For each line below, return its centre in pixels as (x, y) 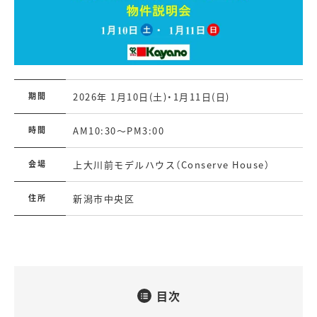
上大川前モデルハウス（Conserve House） (171, 165)
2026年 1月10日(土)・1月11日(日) (151, 97)
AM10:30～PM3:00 (119, 131)
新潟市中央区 (104, 199)
